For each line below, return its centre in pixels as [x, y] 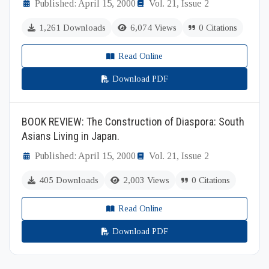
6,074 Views [153, 28]
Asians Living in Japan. [71, 136]
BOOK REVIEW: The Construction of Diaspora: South [133, 122]
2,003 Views [146, 180]
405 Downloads [69, 180]
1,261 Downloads [72, 28]
